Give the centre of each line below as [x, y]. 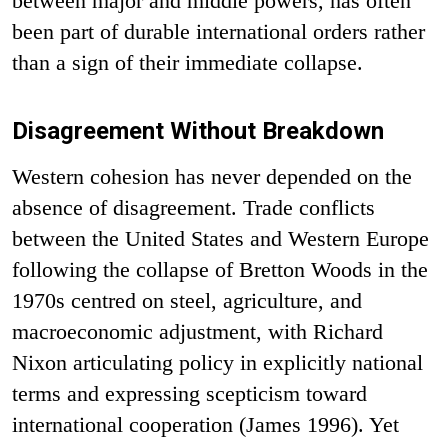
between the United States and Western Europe [220, 238]
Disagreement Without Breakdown [198, 130]
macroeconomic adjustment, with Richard [197, 331]
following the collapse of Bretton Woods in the [220, 269]
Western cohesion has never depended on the [212, 176]
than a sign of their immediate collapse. [187, 62]
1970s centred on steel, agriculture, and [187, 300]
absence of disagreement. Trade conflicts [193, 207]
